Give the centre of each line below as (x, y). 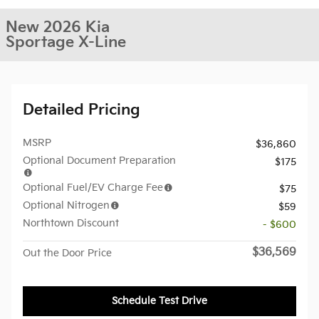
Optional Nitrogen (66, 205)
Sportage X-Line (66, 42)
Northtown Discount (71, 223)
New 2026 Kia (58, 27)
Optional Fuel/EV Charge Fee (93, 188)
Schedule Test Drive (159, 301)
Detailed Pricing (82, 110)
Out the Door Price (67, 253)
